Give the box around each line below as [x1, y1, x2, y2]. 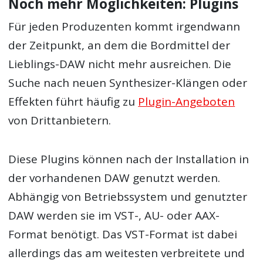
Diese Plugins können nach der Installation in [8, 151, 249, 167]
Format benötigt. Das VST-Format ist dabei [8, 227, 238, 242]
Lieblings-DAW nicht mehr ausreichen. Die [8, 56, 232, 72]
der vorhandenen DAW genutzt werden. [8, 170, 221, 186]
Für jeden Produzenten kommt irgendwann [8, 19, 241, 35]
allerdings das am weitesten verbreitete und [8, 245, 245, 261]
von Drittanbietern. [8, 113, 112, 129]
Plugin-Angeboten [138, 94, 235, 110]
